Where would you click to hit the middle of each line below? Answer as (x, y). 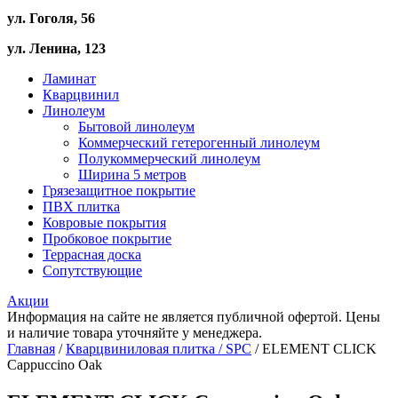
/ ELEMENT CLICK (314, 349)
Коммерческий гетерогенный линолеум (199, 143)
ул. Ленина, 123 (56, 48)
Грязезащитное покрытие (119, 191)
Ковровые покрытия (104, 223)
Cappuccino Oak (55, 365)
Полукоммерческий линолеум (169, 159)
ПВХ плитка (81, 207)
